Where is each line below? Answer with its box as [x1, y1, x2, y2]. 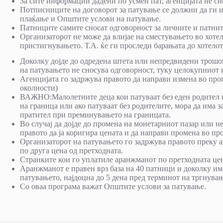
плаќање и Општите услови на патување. [20, 14, 161, 23]
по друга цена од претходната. [20, 146, 123, 155]
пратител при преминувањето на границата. [20, 110, 171, 119]
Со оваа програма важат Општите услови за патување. [20, 182, 206, 191]
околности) [20, 83, 58, 92]
